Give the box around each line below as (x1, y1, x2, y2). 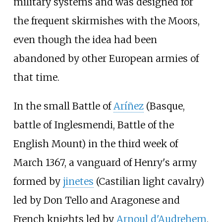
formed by (13, 175, 63, 187)
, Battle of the (112, 118, 174, 131)
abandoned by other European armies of (13, 53, 199, 65)
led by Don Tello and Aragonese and (13, 194, 180, 206)
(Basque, (143, 100, 185, 112)
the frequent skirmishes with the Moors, (13, 15, 200, 27)
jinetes (62, 175, 94, 187)
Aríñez (113, 100, 144, 112)
